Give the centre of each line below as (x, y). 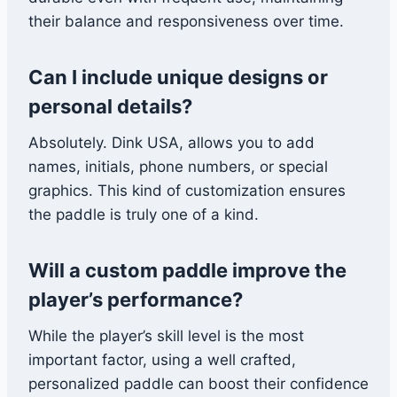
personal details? (110, 107)
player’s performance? (136, 300)
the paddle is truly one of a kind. (144, 215)
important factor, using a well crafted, (162, 360)
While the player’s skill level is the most (166, 336)
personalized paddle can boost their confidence (198, 384)
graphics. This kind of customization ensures (187, 191)
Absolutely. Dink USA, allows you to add (171, 143)
